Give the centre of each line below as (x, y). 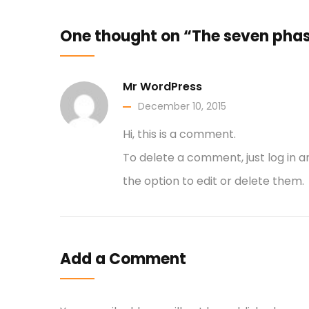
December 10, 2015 (182, 106)
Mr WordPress (162, 86)
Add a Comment (123, 259)
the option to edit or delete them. (213, 181)
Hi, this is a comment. (179, 134)
